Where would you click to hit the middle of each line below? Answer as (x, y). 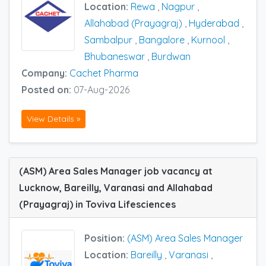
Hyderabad (214, 23)
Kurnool (208, 39)
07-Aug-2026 (102, 89)
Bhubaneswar (115, 56)
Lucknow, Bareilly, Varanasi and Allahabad (116, 188)
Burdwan (171, 56)
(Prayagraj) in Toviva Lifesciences (97, 205)
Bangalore (162, 39)
